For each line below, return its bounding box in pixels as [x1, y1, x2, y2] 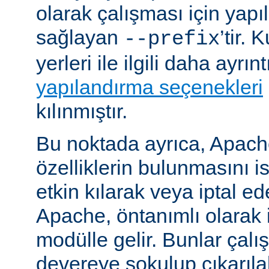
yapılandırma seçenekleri [36, 76, 263, 99]
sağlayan [36, 26, 124, 49]
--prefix [124, 28, 220, 51]
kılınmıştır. [36, 100, 127, 123]
